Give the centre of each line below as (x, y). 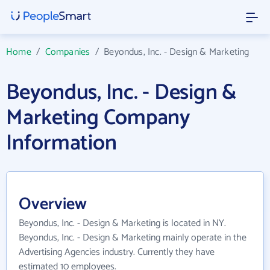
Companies (67, 52)
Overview (53, 204)
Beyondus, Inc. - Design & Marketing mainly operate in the (133, 238)
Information (61, 143)
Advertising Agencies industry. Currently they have (117, 252)
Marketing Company (98, 118)
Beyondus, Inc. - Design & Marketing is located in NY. (122, 223)
